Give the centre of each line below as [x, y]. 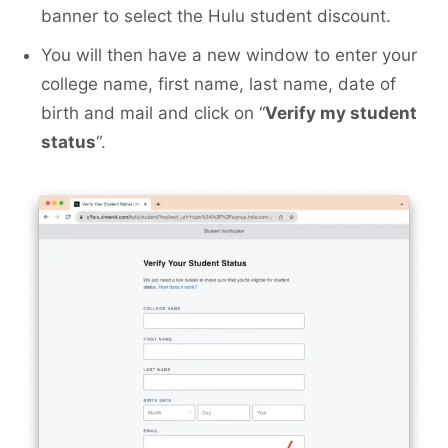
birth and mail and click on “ [153, 113]
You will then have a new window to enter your [229, 55]
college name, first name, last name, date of [218, 84]
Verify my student [341, 113]
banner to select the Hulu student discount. [216, 16]
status [68, 142]
